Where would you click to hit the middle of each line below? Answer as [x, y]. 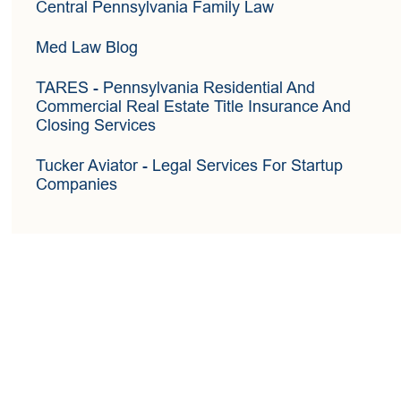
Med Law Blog [87, 48]
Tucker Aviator [90, 166]
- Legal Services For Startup [243, 166]
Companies [77, 185]
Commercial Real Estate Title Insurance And [194, 107]
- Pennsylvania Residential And [205, 88]
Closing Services [96, 126]
